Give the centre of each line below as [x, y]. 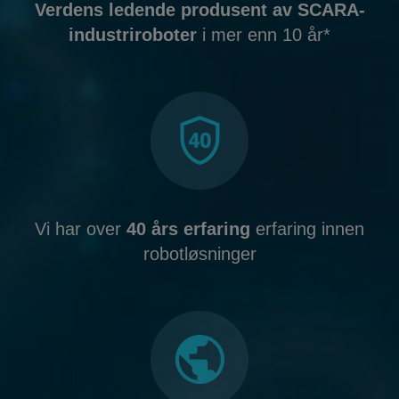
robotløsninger [199, 254]
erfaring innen [307, 229]
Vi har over [81, 229]
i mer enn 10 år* [264, 35]
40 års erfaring [188, 229]
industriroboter [133, 35]
